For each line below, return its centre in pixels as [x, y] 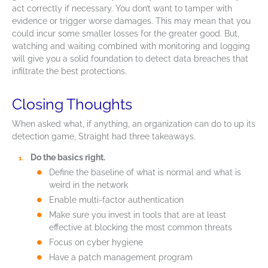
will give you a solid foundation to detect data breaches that [130, 59]
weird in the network [88, 185]
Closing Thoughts [72, 104]
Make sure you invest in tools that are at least [137, 215]
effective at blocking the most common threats [140, 228]
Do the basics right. [68, 158]
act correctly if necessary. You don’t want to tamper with [122, 9]
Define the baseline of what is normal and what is [145, 173]
